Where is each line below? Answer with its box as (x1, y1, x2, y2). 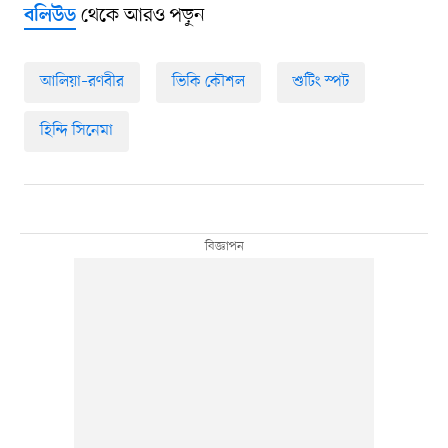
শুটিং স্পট (292, 70, 349, 93)
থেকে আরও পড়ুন (75, 2, 205, 29)
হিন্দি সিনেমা (39, 119, 113, 142)
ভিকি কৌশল (171, 70, 245, 93)
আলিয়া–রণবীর (39, 70, 124, 93)
